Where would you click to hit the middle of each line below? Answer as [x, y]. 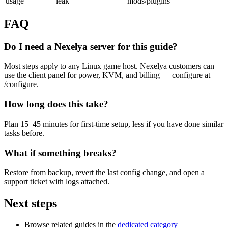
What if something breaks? [60, 153]
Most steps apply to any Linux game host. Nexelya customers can [109, 66]
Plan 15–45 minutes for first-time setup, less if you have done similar [114, 124]
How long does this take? [56, 104]
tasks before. [24, 133]
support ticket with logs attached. [57, 182]
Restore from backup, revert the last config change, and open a [104, 173]
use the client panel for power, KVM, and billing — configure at [107, 75]
